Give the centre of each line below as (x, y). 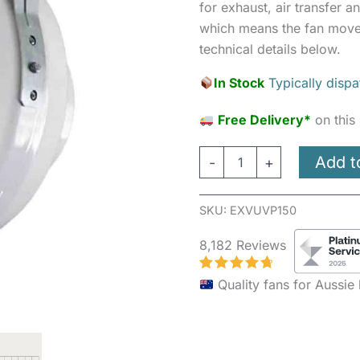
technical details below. (270, 49)
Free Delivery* (265, 120)
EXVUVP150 (263, 211)
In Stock (239, 83)
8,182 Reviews (243, 245)
